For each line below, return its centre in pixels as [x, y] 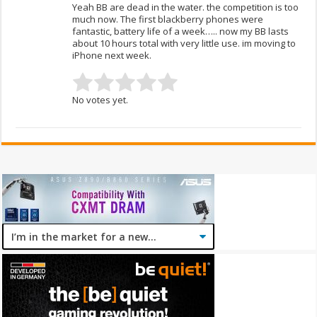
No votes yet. [100, 100]
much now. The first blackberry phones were [168, 19]
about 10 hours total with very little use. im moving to [184, 44]
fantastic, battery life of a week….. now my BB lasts [181, 31]
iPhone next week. [112, 56]
